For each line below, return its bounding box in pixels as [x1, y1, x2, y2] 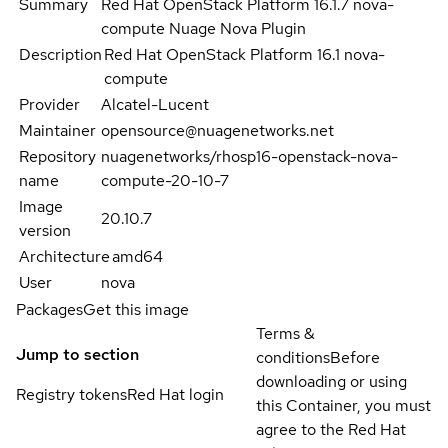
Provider [19, 93, 80, 115]
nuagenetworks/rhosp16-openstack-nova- [101, 145, 399, 167]
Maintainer [19, 119, 96, 141]
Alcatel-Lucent [101, 93, 210, 115]
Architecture [19, 245, 110, 267]
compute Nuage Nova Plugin [101, 17, 307, 39]
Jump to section [16, 343, 139, 365]
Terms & [256, 322, 315, 344]
